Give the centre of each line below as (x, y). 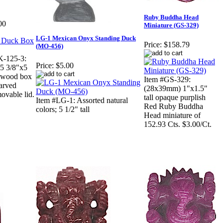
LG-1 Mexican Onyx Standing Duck (86, 38)
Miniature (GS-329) (171, 25)
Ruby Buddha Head (171, 17)
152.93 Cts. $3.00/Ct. (178, 124)
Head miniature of (172, 115)
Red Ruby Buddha (173, 107)
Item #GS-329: (167, 80)
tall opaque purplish (175, 98)
